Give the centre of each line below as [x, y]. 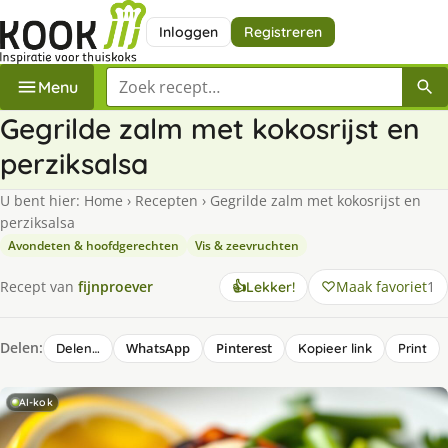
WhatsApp [158, 347]
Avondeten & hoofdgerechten [93, 245]
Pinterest [244, 347]
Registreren [282, 31]
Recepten [166, 200]
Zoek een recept [166, 77]
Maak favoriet [381, 286]
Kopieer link [335, 347]
